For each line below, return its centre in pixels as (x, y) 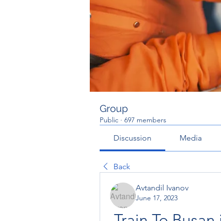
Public (109, 120)
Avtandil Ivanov (162, 188)
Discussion (133, 138)
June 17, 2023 (157, 198)
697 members (145, 120)
